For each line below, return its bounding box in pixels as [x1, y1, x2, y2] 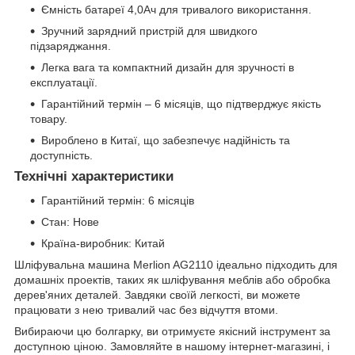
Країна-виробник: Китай [41, 236, 165, 250]
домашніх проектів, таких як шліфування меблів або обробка [14, 273, 330, 286]
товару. [30, 113, 67, 126]
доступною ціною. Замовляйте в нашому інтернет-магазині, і [14, 339, 330, 353]
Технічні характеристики [14, 169, 174, 185]
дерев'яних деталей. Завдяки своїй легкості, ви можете [14, 288, 300, 301]
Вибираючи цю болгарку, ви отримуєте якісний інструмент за [14, 324, 330, 338]
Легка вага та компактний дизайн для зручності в [41, 61, 294, 74]
